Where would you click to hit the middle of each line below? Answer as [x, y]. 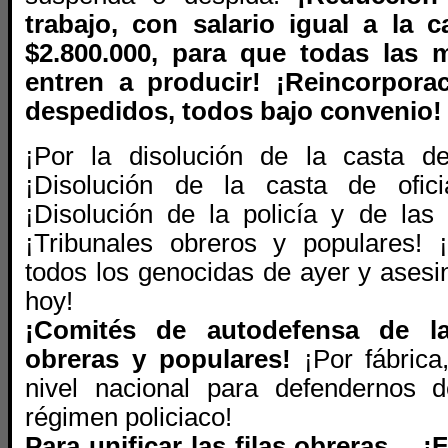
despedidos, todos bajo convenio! [233, 111]
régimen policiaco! [128, 417]
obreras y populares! [164, 359]
